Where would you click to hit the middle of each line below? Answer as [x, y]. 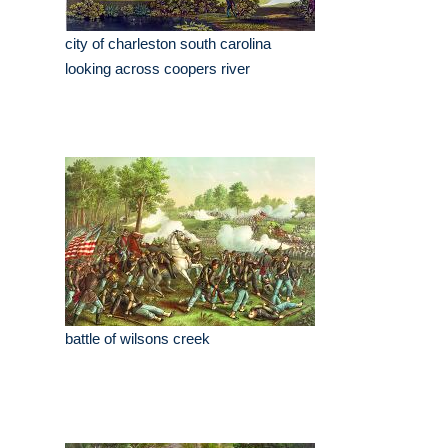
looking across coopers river [157, 69]
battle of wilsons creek [137, 339]
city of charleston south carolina [168, 44]
